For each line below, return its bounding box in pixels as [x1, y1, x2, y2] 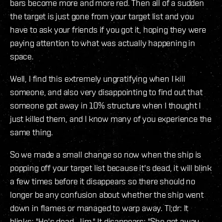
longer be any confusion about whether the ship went [10, 189, 204, 200]
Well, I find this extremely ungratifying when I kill [10, 73, 185, 84]
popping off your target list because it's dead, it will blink [10, 163, 212, 173]
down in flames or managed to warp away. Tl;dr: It [10, 203, 189, 214]
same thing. [10, 127, 54, 138]
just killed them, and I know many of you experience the [10, 113, 212, 124]
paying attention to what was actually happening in [10, 38, 196, 49]
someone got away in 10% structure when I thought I [10, 100, 201, 111]
